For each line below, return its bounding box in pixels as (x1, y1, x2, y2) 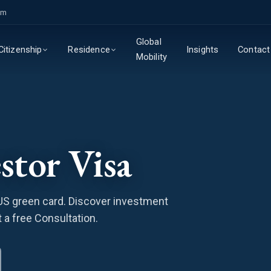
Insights (186, 44, 219, 55)
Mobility (135, 51, 167, 62)
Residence (68, 44, 110, 55)
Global (135, 36, 162, 47)
